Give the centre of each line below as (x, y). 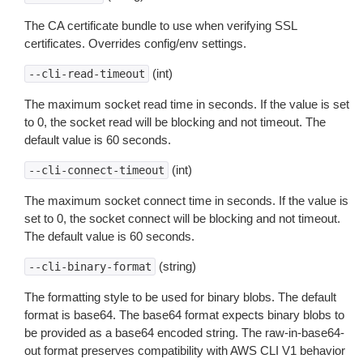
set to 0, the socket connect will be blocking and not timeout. (182, 218)
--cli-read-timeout (87, 74)
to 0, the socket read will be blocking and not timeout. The (175, 122)
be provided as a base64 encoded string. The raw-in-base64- (184, 333)
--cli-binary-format (90, 267)
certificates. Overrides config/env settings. (135, 43)
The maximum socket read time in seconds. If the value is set (187, 104)
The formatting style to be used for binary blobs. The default (180, 297)
